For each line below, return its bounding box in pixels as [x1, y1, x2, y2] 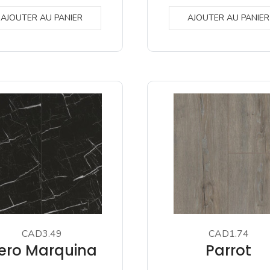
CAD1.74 [208, 227, 249, 240]
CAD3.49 [21, 227, 62, 240]
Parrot [206, 240, 251, 260]
